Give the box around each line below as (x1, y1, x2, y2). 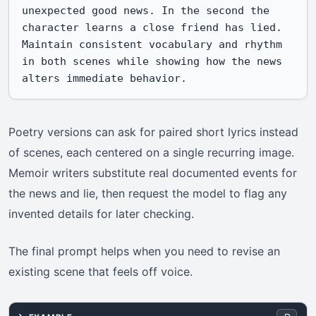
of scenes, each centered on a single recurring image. (8, 145, 294, 160)
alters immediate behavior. (22, 71, 188, 84)
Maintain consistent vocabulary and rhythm (22, 37, 283, 50)
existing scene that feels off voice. (8, 265, 193, 279)
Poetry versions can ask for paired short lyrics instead (8, 125, 298, 140)
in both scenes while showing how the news (22, 54, 283, 67)
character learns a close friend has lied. (22, 20, 283, 33)
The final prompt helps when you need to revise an (8, 244, 280, 259)
